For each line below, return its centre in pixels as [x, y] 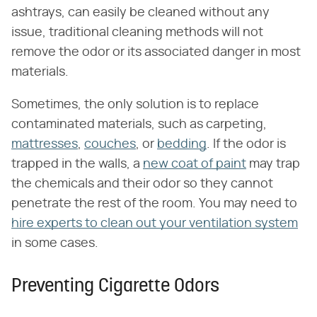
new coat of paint [195, 164]
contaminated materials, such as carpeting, [139, 124]
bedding [182, 144]
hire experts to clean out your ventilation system [155, 223]
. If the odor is [246, 144]
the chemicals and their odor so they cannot [142, 184]
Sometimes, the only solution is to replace [135, 104]
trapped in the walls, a [77, 164]
